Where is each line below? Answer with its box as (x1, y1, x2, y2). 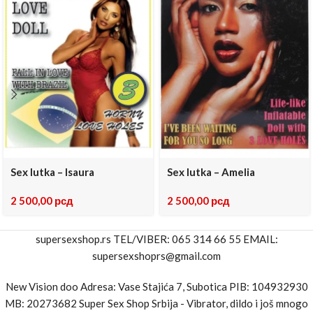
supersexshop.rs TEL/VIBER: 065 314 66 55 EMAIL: (35, 232, 278, 245)
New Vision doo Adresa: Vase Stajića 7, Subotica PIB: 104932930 (5, 279, 308, 293)
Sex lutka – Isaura (10, 165, 94, 178)
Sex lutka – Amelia (167, 165, 255, 178)
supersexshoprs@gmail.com (92, 249, 221, 262)
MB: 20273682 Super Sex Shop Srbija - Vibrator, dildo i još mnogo (5, 296, 308, 310)
